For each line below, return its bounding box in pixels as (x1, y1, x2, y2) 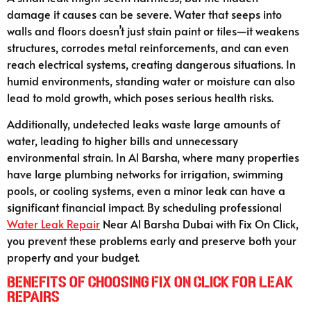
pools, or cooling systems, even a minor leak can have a (7, 183, 285, 199)
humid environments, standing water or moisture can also (7, 72, 295, 88)
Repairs (7, 289, 60, 305)
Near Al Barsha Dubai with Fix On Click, (100, 216, 299, 232)
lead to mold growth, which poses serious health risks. (7, 89, 274, 105)
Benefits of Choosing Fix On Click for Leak (7, 274, 293, 291)
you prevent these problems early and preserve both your (7, 233, 296, 249)
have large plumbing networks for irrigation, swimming (7, 166, 283, 182)
